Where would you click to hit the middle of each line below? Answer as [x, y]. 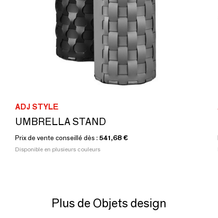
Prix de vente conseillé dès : [57, 138]
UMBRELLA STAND [61, 122]
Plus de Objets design [109, 203]
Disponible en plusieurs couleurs [58, 149]
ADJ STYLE [37, 107]
